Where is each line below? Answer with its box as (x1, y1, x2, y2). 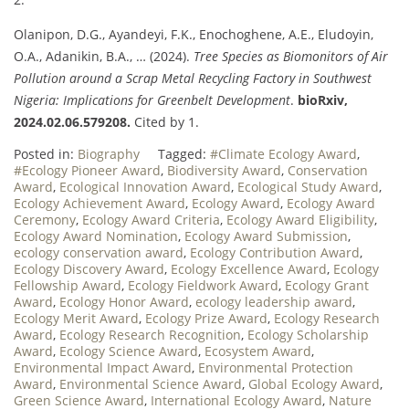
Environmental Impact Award (14, 358, 192, 376)
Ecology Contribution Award (190, 243, 360, 261)
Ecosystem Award (204, 341, 311, 360)
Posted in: (14, 144, 78, 163)
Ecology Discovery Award (14, 259, 164, 278)
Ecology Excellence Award (171, 259, 327, 278)
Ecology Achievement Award (14, 194, 185, 212)
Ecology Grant (285, 276, 369, 294)
